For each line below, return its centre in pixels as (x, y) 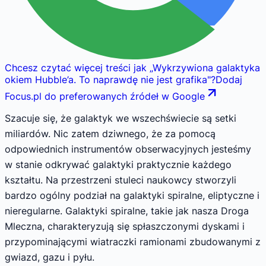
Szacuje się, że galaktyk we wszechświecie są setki (121, 118)
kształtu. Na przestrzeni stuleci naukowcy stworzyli (121, 180)
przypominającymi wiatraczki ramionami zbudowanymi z (133, 241)
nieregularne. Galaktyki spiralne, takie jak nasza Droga (127, 210)
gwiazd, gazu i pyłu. (50, 257)
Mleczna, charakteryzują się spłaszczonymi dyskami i (125, 226)
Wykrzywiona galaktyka (206, 68)
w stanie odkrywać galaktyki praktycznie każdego (118, 164)
